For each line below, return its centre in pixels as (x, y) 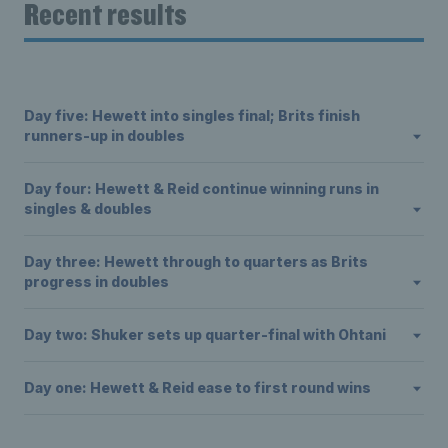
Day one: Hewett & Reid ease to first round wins (197, 388)
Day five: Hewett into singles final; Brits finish (192, 116)
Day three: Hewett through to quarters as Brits (196, 262)
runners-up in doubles (104, 136)
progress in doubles (96, 282)
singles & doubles (88, 209)
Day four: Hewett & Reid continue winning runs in (201, 189)
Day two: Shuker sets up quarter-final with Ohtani (205, 335)
